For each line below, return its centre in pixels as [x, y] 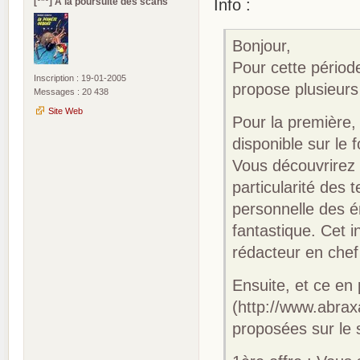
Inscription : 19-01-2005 [80, 78]
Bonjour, [262, 45]
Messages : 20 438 [71, 92]
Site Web [65, 111]
